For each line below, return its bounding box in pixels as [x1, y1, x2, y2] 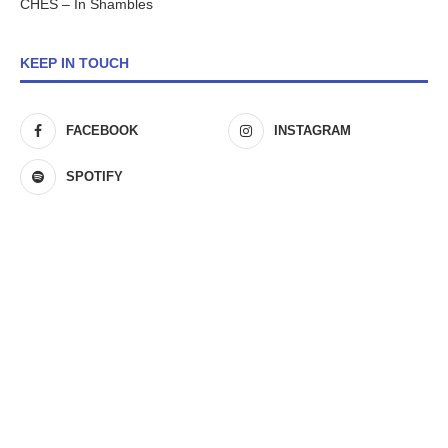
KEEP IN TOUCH [20, 55, 129, 72]
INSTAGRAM [274, 123, 352, 139]
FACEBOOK [66, 123, 138, 139]
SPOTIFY [66, 169, 123, 185]
